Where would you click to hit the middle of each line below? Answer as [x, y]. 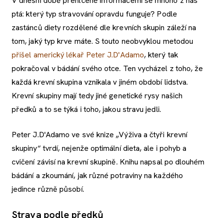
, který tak [161, 54]
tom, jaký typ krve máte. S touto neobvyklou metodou [103, 41]
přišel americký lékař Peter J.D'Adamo [78, 54]
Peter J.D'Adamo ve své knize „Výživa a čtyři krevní [100, 134]
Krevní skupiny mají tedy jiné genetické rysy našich [97, 95]
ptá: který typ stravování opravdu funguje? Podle [94, 14]
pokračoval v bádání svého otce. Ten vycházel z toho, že [108, 68]
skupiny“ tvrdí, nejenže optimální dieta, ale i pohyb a [99, 148]
